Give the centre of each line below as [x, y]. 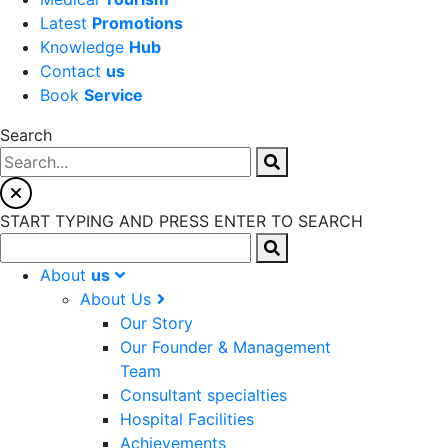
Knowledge [84, 47]
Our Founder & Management [225, 347]
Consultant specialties [203, 395]
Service [113, 95]
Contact [73, 71]
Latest [66, 23]
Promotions [137, 23]
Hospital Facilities [187, 419]
